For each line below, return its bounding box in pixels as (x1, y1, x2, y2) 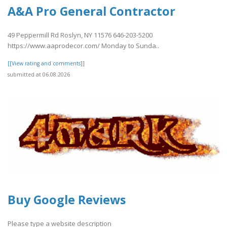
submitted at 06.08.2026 (8, 70, 70, 78)
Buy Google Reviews (8, 192, 126, 208)
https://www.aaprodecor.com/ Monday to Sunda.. (8, 41, 159, 50)
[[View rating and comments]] (8, 59, 85, 67)
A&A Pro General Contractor (8, 3, 175, 20)
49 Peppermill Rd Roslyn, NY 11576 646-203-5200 (8, 30, 153, 40)
